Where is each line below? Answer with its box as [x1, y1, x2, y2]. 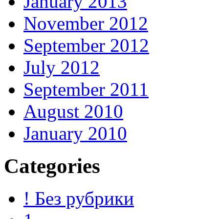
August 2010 [23, 100, 123, 122]
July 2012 [23, 56, 100, 78]
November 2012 [23, 12, 148, 34]
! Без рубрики [23, 188, 134, 209]
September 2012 [23, 34, 149, 56]
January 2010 [23, 122, 127, 144]
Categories [4, 154, 100, 177]
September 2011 [23, 78, 149, 100]
